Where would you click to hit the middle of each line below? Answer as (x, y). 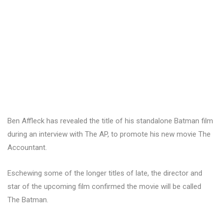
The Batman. (28, 200)
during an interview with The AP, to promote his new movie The (109, 134)
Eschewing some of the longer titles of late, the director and (105, 173)
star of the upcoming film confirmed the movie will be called (104, 186)
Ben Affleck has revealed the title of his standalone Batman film (110, 121)
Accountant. (27, 147)
